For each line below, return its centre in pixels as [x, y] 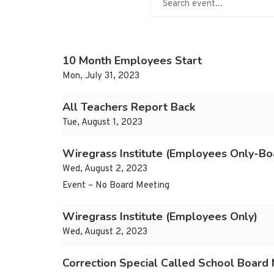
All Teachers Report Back [129, 107]
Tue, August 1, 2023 [102, 123]
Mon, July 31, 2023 [101, 76]
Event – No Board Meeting [116, 186]
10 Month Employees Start [132, 61]
